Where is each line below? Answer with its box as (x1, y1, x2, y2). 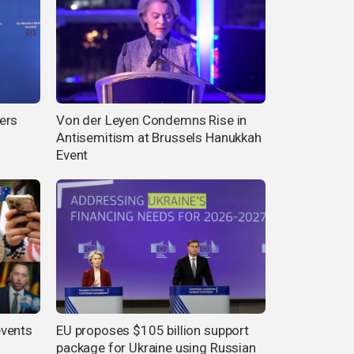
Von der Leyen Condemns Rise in (56, 112, 247, 129)
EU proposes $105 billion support (56, 322, 249, 338)
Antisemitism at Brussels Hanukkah (56, 130, 262, 146)
